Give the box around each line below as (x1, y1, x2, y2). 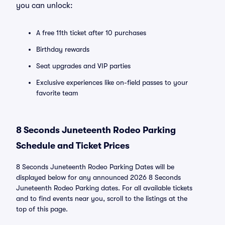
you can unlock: (16, 1, 73, 10)
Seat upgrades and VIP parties (36, 62, 131, 70)
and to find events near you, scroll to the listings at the (16, 194, 187, 202)
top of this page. (16, 205, 68, 213)
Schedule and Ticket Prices (16, 141, 130, 151)
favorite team (36, 89, 78, 97)
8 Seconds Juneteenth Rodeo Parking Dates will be (16, 163, 174, 171)
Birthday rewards (36, 45, 89, 53)
